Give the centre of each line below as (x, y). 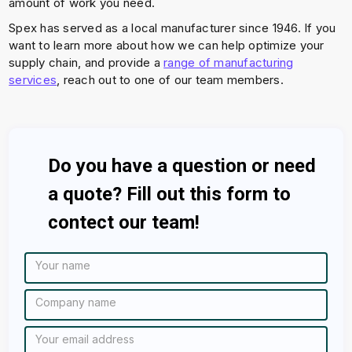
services (33, 80)
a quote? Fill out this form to (170, 194)
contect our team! (124, 222)
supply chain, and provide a (86, 62)
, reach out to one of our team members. (170, 80)
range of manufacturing (229, 62)
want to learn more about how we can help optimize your (167, 45)
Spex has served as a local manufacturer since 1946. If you (172, 28)
